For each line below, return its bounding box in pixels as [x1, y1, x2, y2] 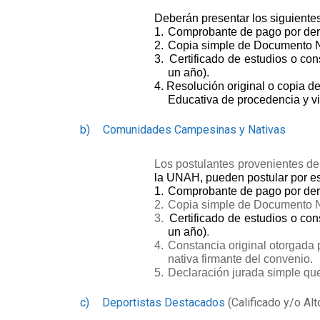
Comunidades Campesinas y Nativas [103, 123, 286, 136]
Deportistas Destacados [102, 296, 225, 309]
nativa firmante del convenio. [167, 253, 313, 265]
